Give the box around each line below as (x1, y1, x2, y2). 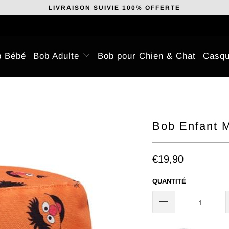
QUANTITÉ (152, 177, 186, 185)
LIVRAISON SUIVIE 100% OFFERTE (49, 4, 180, 11)
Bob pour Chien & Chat (98, 51, 196, 61)
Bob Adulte (33, 51, 82, 61)
